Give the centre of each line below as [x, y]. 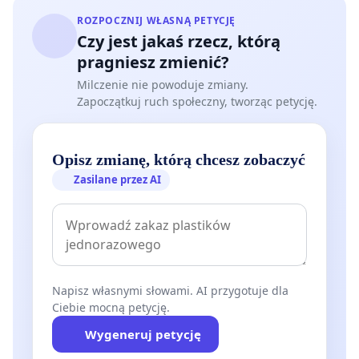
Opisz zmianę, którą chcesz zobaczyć [179, 160]
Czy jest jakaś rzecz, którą [179, 42]
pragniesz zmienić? [153, 63]
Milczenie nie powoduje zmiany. [163, 85]
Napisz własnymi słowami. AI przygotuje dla [170, 291]
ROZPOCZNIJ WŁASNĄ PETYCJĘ [156, 21]
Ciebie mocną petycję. [111, 308]
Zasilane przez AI [118, 180]
